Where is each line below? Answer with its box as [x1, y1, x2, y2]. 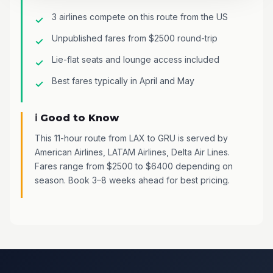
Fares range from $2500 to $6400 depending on [35, 160, 233, 171]
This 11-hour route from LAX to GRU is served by [35, 132, 228, 143]
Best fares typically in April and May [52, 75, 194, 86]
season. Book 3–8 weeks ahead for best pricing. [35, 174, 230, 185]
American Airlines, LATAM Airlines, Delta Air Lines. [35, 146, 230, 157]
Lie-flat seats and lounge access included [52, 54, 219, 65]
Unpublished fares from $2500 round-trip [52, 32, 218, 43]
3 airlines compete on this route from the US [52, 11, 228, 22]
